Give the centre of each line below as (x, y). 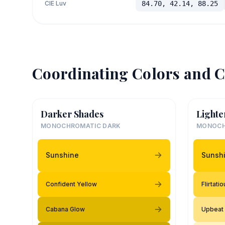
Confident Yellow (71, 184)
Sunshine (62, 155)
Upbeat (212, 209)
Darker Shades (72, 114)
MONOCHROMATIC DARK (81, 126)
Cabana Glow (65, 209)
